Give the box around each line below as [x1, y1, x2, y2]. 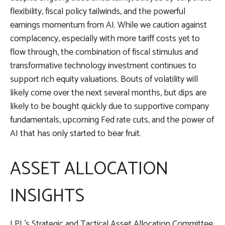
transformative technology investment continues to [10, 58, 196, 73]
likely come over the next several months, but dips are [10, 85, 206, 100]
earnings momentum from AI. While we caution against [10, 17, 207, 33]
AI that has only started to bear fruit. [10, 126, 141, 141]
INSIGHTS [10, 181, 84, 211]
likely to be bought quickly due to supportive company [10, 98, 209, 114]
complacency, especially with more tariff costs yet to [10, 31, 200, 46]
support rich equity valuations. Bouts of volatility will [10, 71, 198, 87]
